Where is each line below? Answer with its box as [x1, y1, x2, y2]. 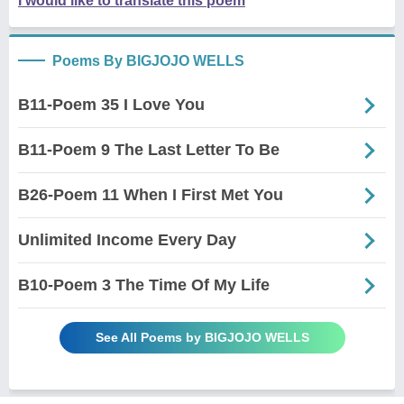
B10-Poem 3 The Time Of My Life [18, 276, 270, 295]
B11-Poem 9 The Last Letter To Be [18, 141, 280, 160]
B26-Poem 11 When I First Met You [18, 186, 283, 205]
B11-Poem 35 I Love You [18, 96, 205, 115]
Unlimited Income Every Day [18, 231, 236, 250]
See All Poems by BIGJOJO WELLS [95, 330, 309, 345]
